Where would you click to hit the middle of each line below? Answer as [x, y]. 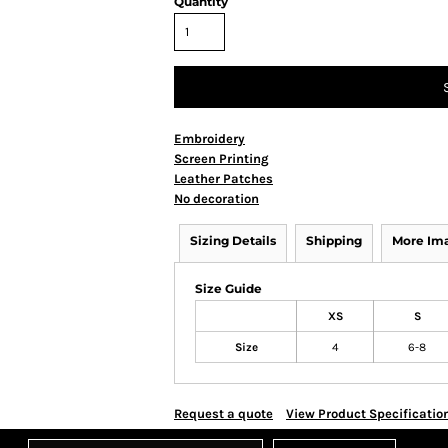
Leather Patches [223, 178]
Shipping [334, 240]
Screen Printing [221, 158]
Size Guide [228, 288]
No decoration [216, 198]
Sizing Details [233, 240]
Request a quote [223, 413]
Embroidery [209, 138]
